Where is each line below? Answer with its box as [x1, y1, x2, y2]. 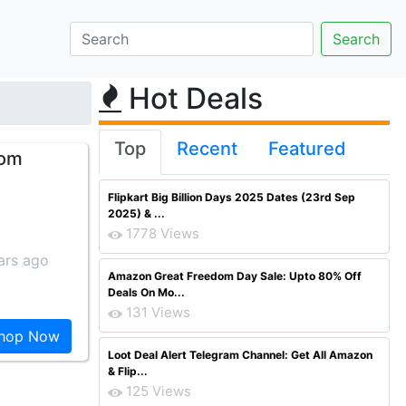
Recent [177, 138, 237, 159]
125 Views [126, 382, 191, 400]
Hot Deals [121, 81, 263, 116]
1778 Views [126, 225, 199, 242]
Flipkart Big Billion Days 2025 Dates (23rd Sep [108, 190, 355, 204]
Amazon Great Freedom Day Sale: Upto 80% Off [108, 269, 362, 283]
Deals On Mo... [108, 285, 185, 299]
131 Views [126, 304, 190, 321]
